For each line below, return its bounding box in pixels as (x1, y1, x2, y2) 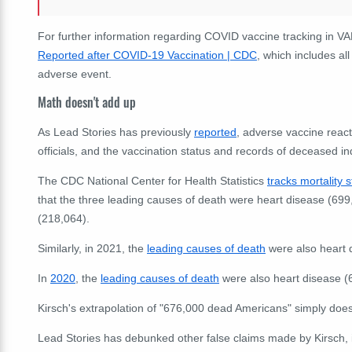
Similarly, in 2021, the (38, 242, 147, 255)
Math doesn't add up (38, 93, 136, 112)
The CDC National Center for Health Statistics (38, 174, 267, 188)
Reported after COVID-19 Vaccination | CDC (38, 48, 257, 61)
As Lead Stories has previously (38, 126, 194, 139)
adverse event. (38, 67, 112, 80)
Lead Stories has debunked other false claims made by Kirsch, (38, 332, 348, 345)
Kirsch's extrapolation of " (38, 302, 163, 315)
